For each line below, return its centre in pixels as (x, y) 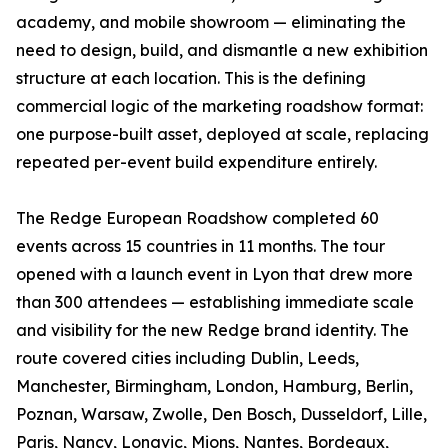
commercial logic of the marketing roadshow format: (219, 105)
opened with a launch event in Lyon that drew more (214, 273)
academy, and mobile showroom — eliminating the (211, 21)
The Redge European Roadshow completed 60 (197, 217)
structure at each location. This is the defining (191, 77)
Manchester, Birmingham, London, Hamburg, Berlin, (214, 385)
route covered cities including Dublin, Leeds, (187, 357)
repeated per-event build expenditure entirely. (196, 161)
